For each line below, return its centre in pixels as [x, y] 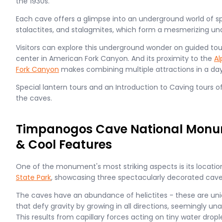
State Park [33, 177]
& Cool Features [64, 144]
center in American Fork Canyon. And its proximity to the [115, 58]
